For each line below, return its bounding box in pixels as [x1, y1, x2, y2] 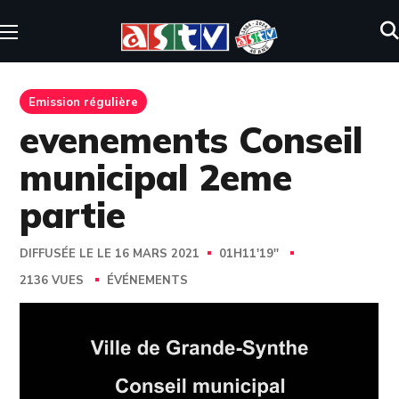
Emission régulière [28, 94, 139, 109]
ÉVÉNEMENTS [107, 273, 189, 289]
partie [20, 192, 126, 237]
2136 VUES [20, 273, 88, 289]
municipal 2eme [20, 155, 293, 199]
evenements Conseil [20, 118, 363, 162]
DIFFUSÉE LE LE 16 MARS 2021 [20, 246, 200, 262]
